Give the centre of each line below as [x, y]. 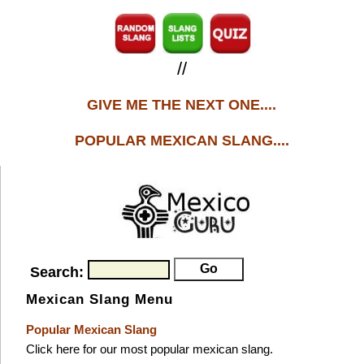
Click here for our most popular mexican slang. [149, 349]
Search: [58, 272]
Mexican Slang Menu [99, 299]
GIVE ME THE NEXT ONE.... [182, 105]
